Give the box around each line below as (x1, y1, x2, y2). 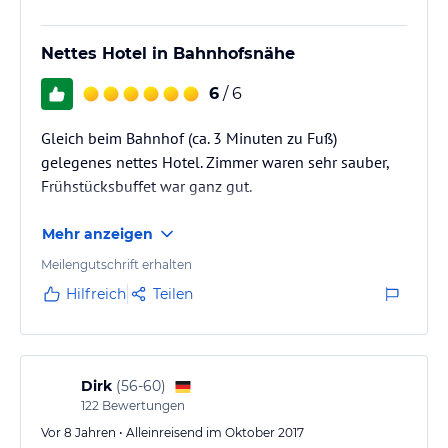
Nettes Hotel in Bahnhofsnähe (41, 44, 295, 63)
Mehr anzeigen (42, 225, 153, 243)
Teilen (153, 285, 193, 303)
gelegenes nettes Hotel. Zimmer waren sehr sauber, (41, 152, 389, 172)
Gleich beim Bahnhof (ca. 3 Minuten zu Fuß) (41, 128, 337, 148)
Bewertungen (99, 398, 185, 413)
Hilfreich (66, 285, 126, 303)
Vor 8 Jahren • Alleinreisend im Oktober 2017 (41, 425, 304, 440)
